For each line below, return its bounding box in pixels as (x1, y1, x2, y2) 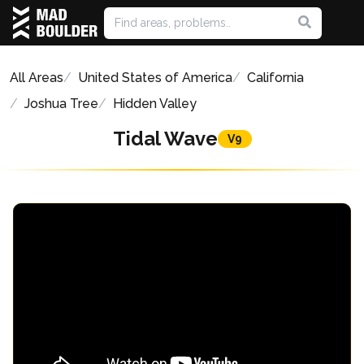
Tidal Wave (112, 127, 218, 150)
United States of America (78, 70, 232, 85)
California (247, 70, 304, 85)
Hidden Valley (113, 96, 197, 111)
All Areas (10, 70, 63, 85)
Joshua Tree (24, 96, 98, 111)
